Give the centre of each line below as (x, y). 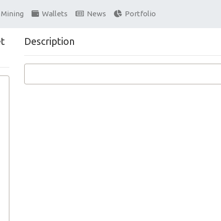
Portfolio (139, 14)
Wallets (53, 14)
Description (49, 41)
